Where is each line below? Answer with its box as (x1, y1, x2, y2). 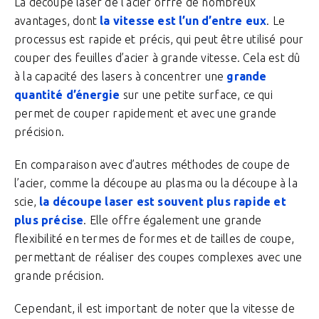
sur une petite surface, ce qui (120, 88, 273, 101)
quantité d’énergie (14, 88, 120, 101)
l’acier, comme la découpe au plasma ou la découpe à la (14, 177, 298, 189)
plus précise (14, 214, 84, 226)
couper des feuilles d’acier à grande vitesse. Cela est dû (14, 51, 300, 64)
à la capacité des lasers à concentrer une (14, 70, 227, 83)
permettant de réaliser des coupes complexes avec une (14, 251, 303, 263)
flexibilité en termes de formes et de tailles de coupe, (14, 232, 295, 245)
